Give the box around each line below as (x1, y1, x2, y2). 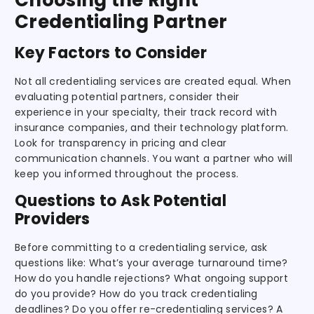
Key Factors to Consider (15, 41, 207, 64)
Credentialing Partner (15, 8, 228, 34)
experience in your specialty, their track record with (15, 104, 277, 119)
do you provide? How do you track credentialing (15, 286, 258, 301)
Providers (15, 207, 90, 230)
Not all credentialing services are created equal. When (15, 74, 292, 88)
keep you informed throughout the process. (15, 166, 239, 181)
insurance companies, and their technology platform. (15, 120, 289, 135)
